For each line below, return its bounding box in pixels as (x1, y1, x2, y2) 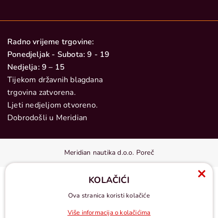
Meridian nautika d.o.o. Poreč (64, 148, 154, 158)
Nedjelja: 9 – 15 (7, 62, 65, 73)
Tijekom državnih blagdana (7, 74, 103, 86)
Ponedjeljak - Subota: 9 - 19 (7, 49, 110, 60)
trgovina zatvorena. (7, 87, 76, 98)
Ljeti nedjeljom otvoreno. (7, 100, 98, 111)
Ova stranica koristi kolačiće (68, 191, 150, 200)
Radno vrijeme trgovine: (7, 36, 94, 48)
